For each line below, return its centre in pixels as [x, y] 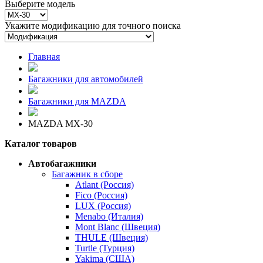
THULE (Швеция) [112, 237]
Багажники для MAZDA [77, 101]
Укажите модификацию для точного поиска [93, 25]
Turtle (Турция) [105, 248]
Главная [44, 56]
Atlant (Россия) [104, 184]
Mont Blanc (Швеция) [118, 227]
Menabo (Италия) [109, 216]
